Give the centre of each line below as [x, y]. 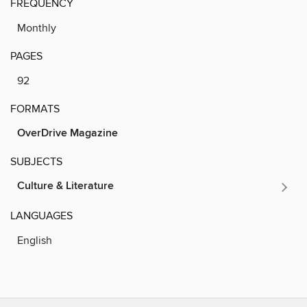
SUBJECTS [36, 161]
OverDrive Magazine [67, 133]
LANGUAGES [41, 216]
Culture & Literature [65, 186]
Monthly [37, 28]
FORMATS [35, 109]
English [35, 240]
